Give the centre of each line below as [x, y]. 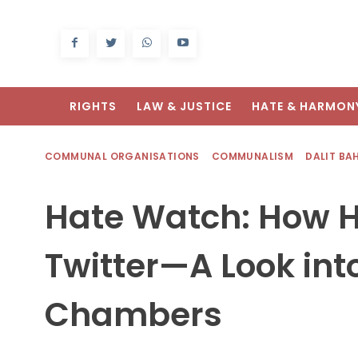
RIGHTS [93, 107]
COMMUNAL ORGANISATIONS [122, 157]
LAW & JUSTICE [184, 107]
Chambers [133, 315]
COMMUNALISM [253, 157]
